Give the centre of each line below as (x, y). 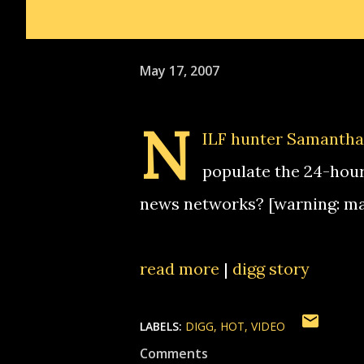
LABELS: (161, 326)
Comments (174, 353)
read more (180, 269)
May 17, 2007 (180, 70)
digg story (271, 269)
